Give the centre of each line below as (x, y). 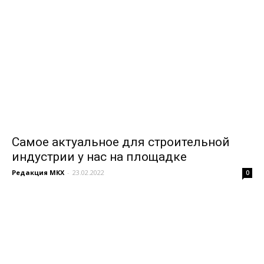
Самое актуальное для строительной (121, 142)
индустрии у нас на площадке (99, 157)
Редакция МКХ (38, 172)
